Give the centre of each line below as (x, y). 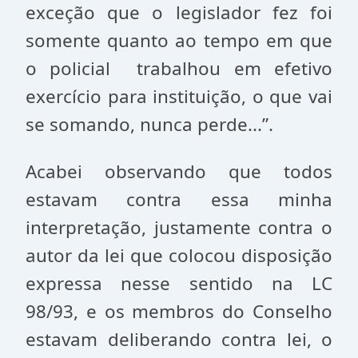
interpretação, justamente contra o (179, 227)
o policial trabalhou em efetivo (179, 68)
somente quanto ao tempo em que (179, 40)
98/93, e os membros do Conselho (179, 311)
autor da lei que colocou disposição (179, 255)
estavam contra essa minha (179, 199)
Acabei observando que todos (179, 171)
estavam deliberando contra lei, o (179, 339)
